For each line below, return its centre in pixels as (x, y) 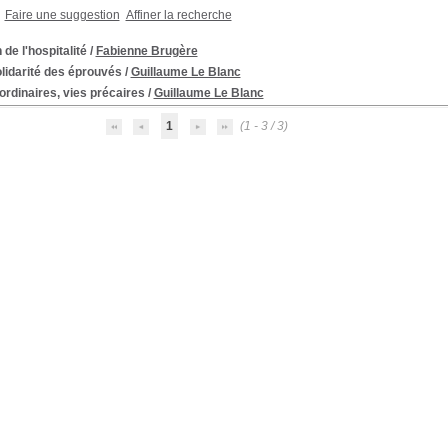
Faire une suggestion (62, 15)
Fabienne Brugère (146, 51)
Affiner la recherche (178, 15)
